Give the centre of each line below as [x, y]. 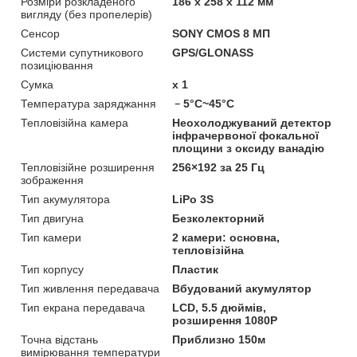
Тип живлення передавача [90, 288]
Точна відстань [59, 339]
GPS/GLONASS [213, 52]
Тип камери [51, 237]
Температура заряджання [88, 103]
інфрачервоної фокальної [246, 135]
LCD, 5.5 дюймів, [220, 307]
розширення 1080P [225, 320]
